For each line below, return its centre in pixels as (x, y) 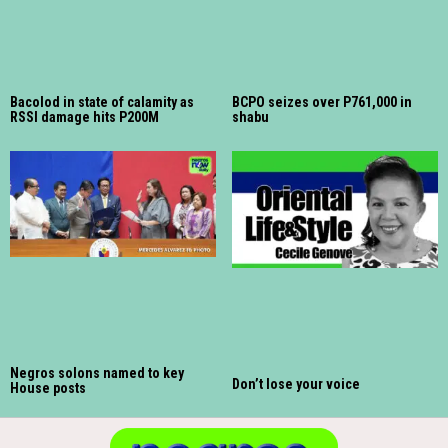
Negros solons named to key (97, 373)
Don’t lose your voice (296, 384)
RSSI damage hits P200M (84, 116)
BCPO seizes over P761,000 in (322, 101)
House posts (48, 388)
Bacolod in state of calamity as (102, 101)
